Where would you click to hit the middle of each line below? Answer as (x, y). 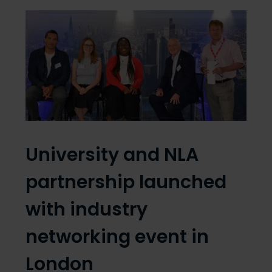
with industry (86, 210)
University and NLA (112, 155)
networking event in (117, 237)
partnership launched (126, 182)
